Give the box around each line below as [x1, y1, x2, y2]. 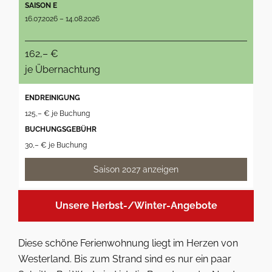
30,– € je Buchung [25, 141, 87, 149]
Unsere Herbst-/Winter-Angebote [55, 200, 217, 211]
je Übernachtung [25, 64, 100, 75]
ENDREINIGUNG [25, 93, 80, 102]
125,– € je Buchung [25, 109, 90, 118]
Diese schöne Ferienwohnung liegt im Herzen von [18, 237, 238, 249]
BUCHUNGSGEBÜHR [25, 125, 97, 134]
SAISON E [25, 1, 57, 10]
